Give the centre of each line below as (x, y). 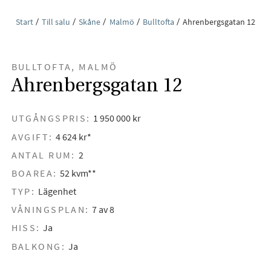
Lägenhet (57, 191)
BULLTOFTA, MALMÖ (64, 66)
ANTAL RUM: (43, 155)
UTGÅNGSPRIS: (51, 118)
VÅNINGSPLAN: (50, 210)
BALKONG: (38, 246)
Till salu (56, 21)
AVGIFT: (32, 136)
